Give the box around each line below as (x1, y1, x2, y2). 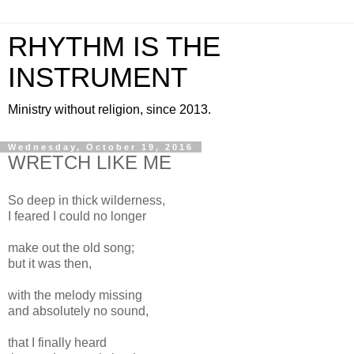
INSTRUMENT (8, 62, 187, 92)
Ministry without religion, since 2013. (8, 103, 211, 116)
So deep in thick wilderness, (8, 193, 165, 207)
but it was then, (8, 256, 95, 270)
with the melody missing (8, 288, 145, 302)
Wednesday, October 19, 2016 (8, 142, 194, 152)
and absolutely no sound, (8, 303, 152, 318)
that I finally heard (8, 335, 110, 349)
